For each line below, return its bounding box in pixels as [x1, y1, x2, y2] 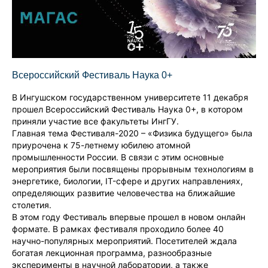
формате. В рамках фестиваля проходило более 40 [12, 223, 224, 234]
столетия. [12, 199, 51, 210]
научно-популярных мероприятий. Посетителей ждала [12, 235, 237, 246]
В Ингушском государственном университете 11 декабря [12, 92, 248, 102]
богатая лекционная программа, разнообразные [12, 247, 212, 258]
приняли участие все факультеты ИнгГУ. [12, 115, 179, 126]
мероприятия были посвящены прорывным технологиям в [12, 163, 254, 174]
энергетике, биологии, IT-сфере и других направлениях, [12, 175, 243, 186]
